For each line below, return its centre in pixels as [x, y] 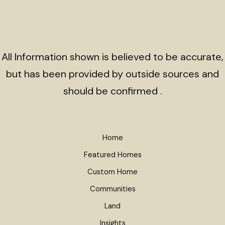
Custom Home [113, 172]
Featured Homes [113, 155]
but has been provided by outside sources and [113, 74]
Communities [113, 189]
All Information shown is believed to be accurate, [113, 57]
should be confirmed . [113, 91]
